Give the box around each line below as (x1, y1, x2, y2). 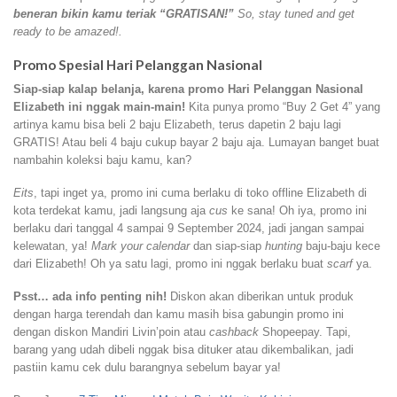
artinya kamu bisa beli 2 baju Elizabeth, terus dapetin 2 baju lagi (13, 118, 341, 132)
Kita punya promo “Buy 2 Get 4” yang (185, 100, 380, 114)
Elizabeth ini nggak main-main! (13, 100, 185, 114)
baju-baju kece (302, 239, 380, 253)
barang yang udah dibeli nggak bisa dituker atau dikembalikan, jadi (13, 342, 354, 356)
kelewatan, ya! (13, 239, 91, 253)
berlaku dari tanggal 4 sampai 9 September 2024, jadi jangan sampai (13, 222, 364, 236)
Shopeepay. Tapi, (259, 324, 351, 339)
